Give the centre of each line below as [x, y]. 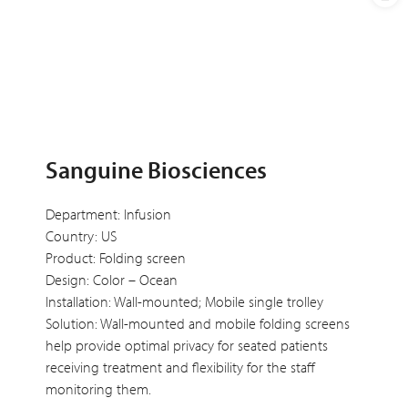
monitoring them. [98, 389]
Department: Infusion [108, 214]
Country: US [81, 236]
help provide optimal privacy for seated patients [187, 346]
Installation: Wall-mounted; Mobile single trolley [184, 302]
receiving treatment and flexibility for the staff [180, 367]
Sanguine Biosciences [156, 170]
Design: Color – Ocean [112, 280]
